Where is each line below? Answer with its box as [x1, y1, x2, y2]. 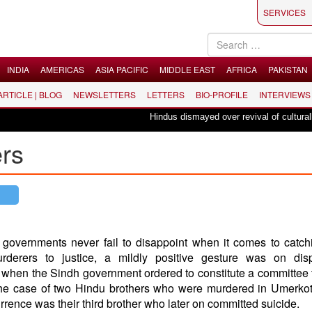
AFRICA [226, 63, 257, 75]
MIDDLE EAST [159, 63, 215, 75]
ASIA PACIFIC [95, 63, 148, 75]
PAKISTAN [268, 63, 308, 75]
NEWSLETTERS [73, 88, 136, 100]
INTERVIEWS [259, 88, 311, 100]
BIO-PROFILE [196, 88, 248, 100]
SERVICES [263, 6, 306, 18]
